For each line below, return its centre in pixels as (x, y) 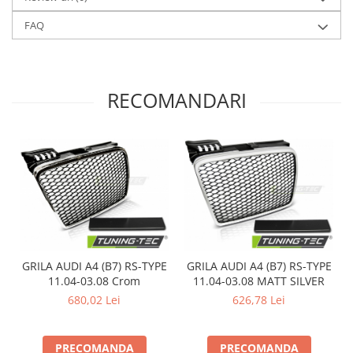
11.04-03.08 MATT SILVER (259, 281)
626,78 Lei (259, 299)
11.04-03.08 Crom (94, 281)
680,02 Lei (94, 299)
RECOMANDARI (176, 100)
